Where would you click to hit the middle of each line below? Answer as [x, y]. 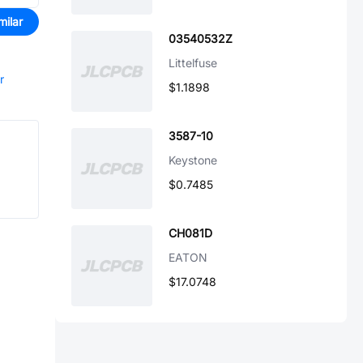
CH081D [190, 233]
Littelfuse [193, 63]
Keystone [193, 160]
